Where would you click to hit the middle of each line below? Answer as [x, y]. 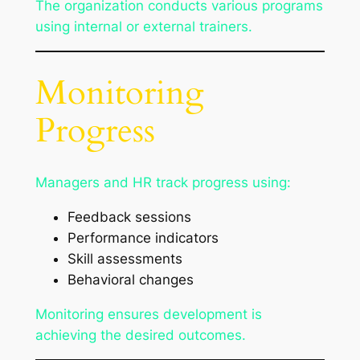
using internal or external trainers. [143, 26]
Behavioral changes [130, 280]
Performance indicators [143, 238]
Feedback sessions [129, 217]
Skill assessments [125, 259]
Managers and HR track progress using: [163, 183]
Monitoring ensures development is [148, 315]
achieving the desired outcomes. [140, 335]
